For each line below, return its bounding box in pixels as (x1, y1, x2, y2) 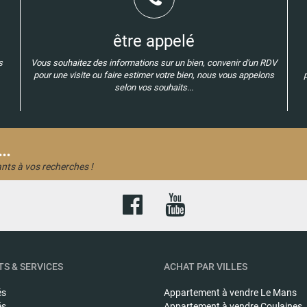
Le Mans (260, 286, 297, 298)
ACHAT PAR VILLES (164, 260, 247, 272)
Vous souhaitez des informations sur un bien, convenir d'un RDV (31, 57, 277, 68)
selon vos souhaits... (114, 82, 193, 93)
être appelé (113, 31, 195, 51)
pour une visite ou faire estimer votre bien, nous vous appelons (34, 69, 274, 80)
